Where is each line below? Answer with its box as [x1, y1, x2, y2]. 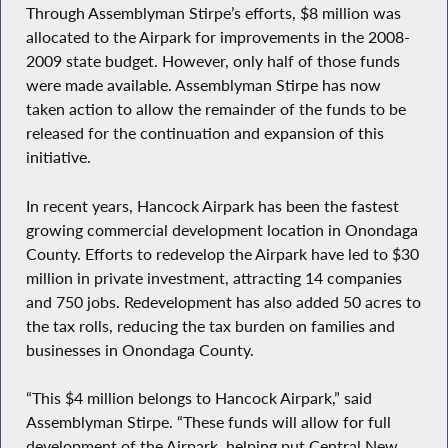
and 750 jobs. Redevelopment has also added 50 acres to [25, 291, 421, 312]
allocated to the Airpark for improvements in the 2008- [25, 26, 410, 47]
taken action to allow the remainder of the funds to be [25, 98, 406, 119]
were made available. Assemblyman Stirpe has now [25, 74, 381, 95]
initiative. [25, 146, 91, 167]
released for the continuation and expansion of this [25, 122, 384, 143]
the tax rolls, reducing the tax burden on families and [25, 315, 395, 336]
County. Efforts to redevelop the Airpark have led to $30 [25, 243, 419, 264]
